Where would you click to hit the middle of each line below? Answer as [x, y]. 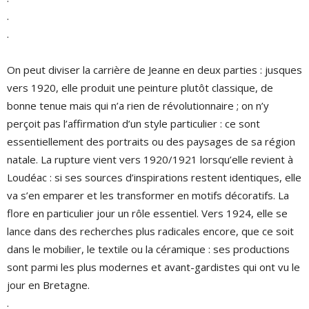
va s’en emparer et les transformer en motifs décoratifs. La [148, 195]
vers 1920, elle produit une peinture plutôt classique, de [140, 88]
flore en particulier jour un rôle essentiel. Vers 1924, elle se [147, 213]
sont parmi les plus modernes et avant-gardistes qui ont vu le [153, 267]
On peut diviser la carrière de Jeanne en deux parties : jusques [154, 70]
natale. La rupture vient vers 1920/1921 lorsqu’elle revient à [150, 159]
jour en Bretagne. [48, 285]
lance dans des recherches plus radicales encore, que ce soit [150, 231]
